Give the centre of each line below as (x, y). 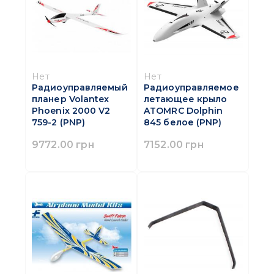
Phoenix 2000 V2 (71, 111)
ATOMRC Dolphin (183, 111)
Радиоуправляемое (191, 88)
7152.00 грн (174, 145)
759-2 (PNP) (59, 123)
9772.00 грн (63, 145)
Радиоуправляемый (80, 88)
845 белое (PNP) (183, 123)
